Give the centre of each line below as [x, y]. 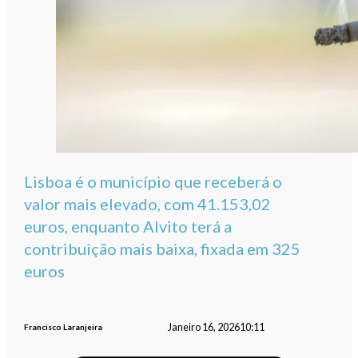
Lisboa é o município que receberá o [153, 182]
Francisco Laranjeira [64, 327]
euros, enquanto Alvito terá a [128, 227]
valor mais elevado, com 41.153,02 [148, 204]
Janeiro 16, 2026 [203, 327]
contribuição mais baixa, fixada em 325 [163, 249]
